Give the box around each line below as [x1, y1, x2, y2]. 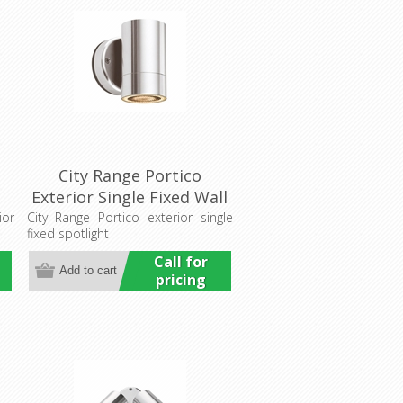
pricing [155, 269, 206, 290]
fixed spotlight [26, 224, 109, 242]
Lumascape [85, 228, 175, 251]
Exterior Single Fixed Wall [31, 185, 228, 208]
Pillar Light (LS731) [58, 207, 202, 229]
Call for [153, 251, 208, 272]
